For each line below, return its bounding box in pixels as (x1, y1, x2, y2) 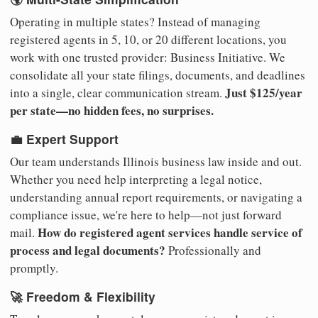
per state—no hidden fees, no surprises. (10, 101, 214, 119)
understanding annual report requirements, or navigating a (10, 188, 302, 205)
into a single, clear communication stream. (10, 84, 225, 101)
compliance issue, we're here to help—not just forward (10, 206, 282, 223)
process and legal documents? (10, 241, 165, 259)
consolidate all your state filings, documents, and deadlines (10, 66, 305, 83)
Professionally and (165, 241, 261, 258)
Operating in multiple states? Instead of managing (10, 13, 261, 30)
